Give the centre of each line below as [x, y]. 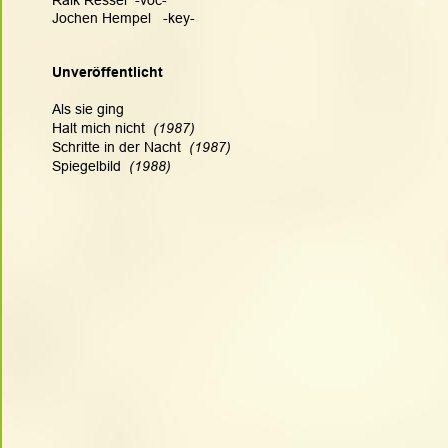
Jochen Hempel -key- [123, 18]
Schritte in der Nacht [118, 146]
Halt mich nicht [100, 128]
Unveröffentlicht [107, 71]
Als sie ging [88, 109]
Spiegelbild [88, 165]
